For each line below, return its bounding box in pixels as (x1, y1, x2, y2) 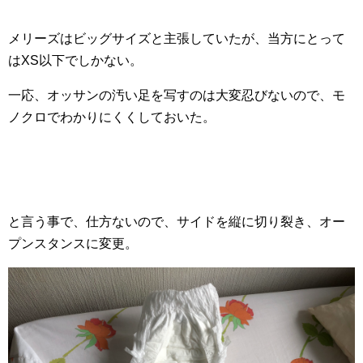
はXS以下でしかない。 (8, 53, 143, 68)
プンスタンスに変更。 (8, 237, 138, 251)
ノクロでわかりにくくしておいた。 (8, 110, 216, 125)
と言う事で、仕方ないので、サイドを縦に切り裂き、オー (8, 215, 345, 229)
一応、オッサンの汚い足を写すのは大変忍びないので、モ (8, 88, 345, 103)
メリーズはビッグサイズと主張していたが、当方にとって (8, 32, 345, 46)
